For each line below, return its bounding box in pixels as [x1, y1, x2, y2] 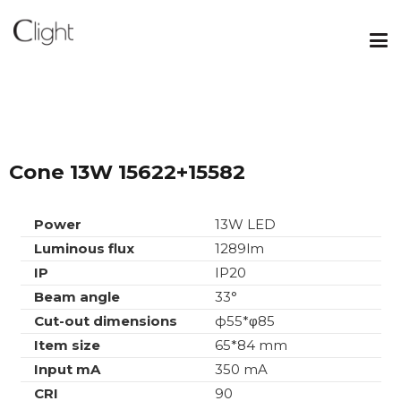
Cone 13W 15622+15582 [9, 158, 245, 184]
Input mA [33, 361, 100, 379]
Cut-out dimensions [33, 312, 177, 330]
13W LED [214, 216, 276, 234]
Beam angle [33, 288, 120, 306]
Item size [33, 337, 100, 354]
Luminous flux [33, 240, 134, 258]
